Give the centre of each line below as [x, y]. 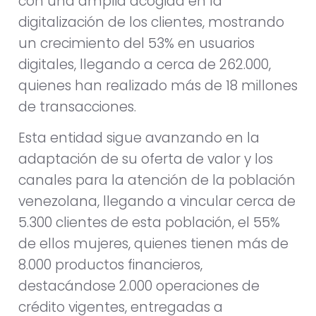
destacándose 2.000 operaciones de [139, 286]
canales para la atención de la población [157, 181]
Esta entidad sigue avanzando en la [139, 138]
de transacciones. [77, 107]
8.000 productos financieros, [110, 265]
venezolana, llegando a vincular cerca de [157, 202]
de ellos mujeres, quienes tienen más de [153, 244]
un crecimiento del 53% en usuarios [136, 43]
